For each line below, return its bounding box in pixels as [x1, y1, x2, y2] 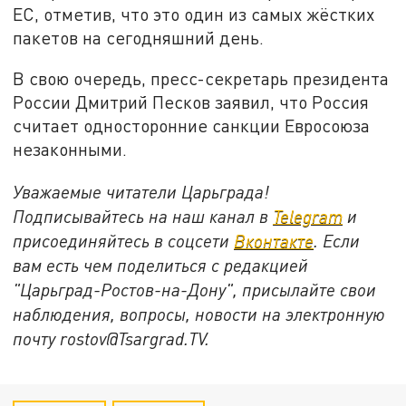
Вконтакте [234, 230, 314, 252]
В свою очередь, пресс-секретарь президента [13, 68, 390, 90]
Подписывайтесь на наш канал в [13, 206, 274, 227]
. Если [314, 230, 361, 252]
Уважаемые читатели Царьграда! [13, 181, 270, 203]
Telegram [273, 206, 343, 227]
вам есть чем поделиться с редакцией [13, 255, 309, 276]
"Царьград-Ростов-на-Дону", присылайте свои [13, 279, 377, 301]
